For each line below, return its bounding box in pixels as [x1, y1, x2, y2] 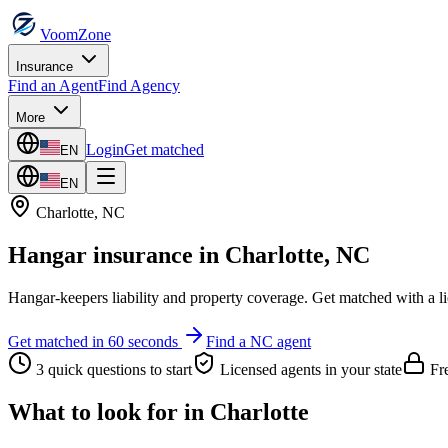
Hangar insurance [8, 241, 193, 268]
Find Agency [98, 77, 180, 94]
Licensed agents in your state [216, 360, 402, 378]
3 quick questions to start [32, 360, 192, 378]
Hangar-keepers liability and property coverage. [8, 288, 308, 306]
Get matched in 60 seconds [8, 332, 182, 350]
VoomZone [40, 26, 111, 43]
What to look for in [8, 398, 210, 425]
